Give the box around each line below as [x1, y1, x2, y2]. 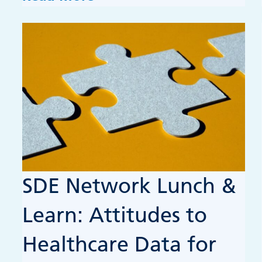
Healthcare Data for [22, 232, 217, 257]
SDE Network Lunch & [22, 174, 237, 199]
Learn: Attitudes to [22, 203, 208, 228]
